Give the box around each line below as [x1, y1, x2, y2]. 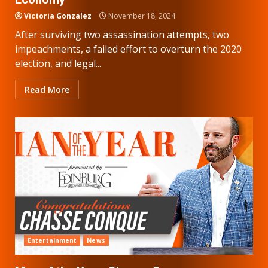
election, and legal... [15, 56, 101, 70]
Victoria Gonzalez [24, 10, 92, 21]
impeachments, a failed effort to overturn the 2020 [15, 42, 242, 56]
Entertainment [28, 236, 77, 245]
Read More [25, 83, 69, 95]
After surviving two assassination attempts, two [15, 28, 229, 41]
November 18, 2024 [106, 10, 175, 21]
